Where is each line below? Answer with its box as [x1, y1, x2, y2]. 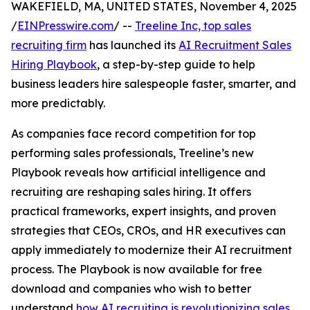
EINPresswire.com [17, 19, 113, 33]
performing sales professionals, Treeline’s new [11, 146, 254, 160]
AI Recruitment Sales [179, 38, 291, 52]
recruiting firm [11, 38, 86, 52]
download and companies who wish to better [11, 282, 251, 295]
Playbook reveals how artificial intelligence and [11, 165, 266, 179]
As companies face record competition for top [11, 127, 256, 140]
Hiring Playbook [11, 57, 97, 71]
